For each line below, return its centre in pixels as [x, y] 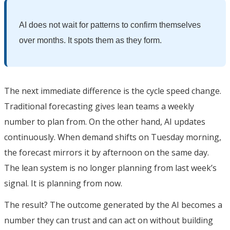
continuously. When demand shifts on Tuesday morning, [113, 137]
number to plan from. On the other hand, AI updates [105, 121]
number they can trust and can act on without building [109, 220]
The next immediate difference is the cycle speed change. [113, 91]
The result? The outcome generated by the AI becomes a [113, 205]
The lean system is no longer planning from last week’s [110, 168]
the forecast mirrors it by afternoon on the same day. [107, 152]
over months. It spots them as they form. [90, 40]
